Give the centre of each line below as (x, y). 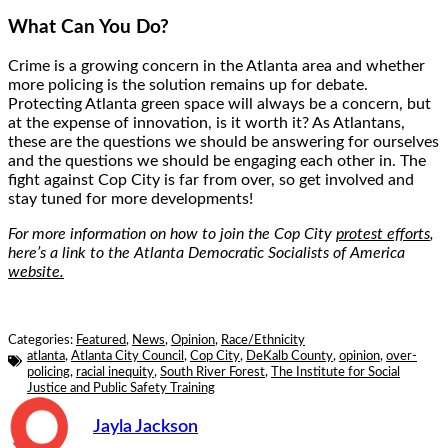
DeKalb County (289, 357)
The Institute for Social (335, 373)
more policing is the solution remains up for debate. (188, 85)
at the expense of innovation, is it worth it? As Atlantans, (206, 123)
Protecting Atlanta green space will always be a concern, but (219, 104)
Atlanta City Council (127, 357)
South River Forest (212, 373)
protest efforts (383, 234)
